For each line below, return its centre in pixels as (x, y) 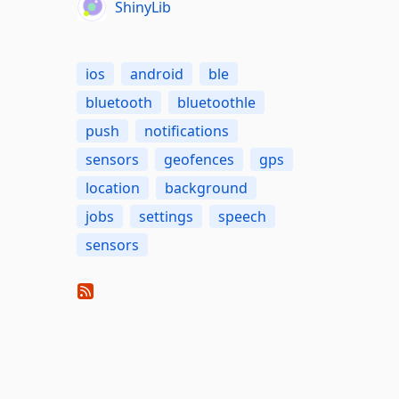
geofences (199, 159)
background (206, 188)
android (156, 74)
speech (242, 216)
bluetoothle (216, 102)
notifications (186, 131)
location (112, 188)
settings (166, 216)
